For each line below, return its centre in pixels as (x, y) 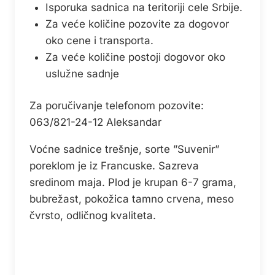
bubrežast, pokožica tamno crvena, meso (132, 199)
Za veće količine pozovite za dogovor (137, 24)
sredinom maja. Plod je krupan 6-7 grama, (133, 183)
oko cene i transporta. (99, 40)
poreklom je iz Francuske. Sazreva (114, 166)
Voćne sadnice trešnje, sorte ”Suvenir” (124, 149)
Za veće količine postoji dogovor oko (135, 57)
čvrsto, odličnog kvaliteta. (93, 216)
